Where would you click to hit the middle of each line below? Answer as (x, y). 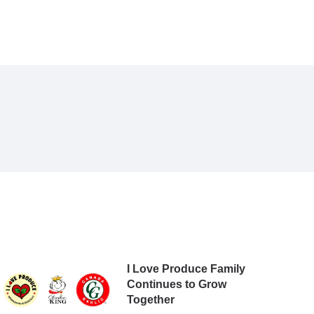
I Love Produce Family (186, 268)
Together (150, 299)
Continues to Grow (176, 284)
